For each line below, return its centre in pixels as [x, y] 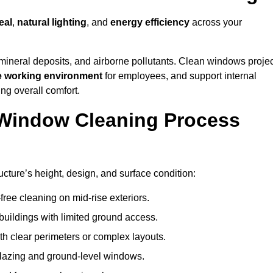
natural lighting [52, 23]
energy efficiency [150, 23]
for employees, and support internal [179, 76]
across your [216, 23]
